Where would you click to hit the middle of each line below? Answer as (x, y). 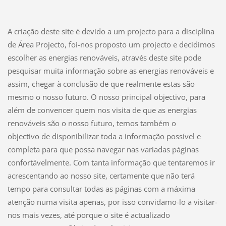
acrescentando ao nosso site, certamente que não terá (101, 176)
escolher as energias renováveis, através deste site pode (104, 58)
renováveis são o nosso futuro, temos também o (92, 123)
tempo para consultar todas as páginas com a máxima (101, 189)
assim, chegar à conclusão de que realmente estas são (101, 84)
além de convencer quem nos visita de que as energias (102, 110)
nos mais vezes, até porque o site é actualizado (89, 215)
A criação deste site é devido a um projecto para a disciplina (111, 32)
